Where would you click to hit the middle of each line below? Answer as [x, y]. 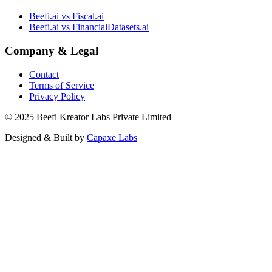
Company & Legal [52, 51]
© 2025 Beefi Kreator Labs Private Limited [88, 117]
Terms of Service [62, 85]
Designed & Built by [46, 137]
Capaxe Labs [112, 137]
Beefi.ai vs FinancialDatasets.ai [89, 27]
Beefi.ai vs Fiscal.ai [66, 16]
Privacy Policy [57, 96]
